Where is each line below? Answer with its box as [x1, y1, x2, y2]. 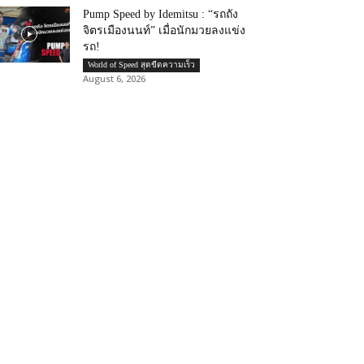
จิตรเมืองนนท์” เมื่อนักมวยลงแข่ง [83, 24, 245, 37]
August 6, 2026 [83, 72, 145, 84]
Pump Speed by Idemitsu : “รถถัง [83, 8, 238, 20]
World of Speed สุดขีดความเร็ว [88, 60, 195, 69]
